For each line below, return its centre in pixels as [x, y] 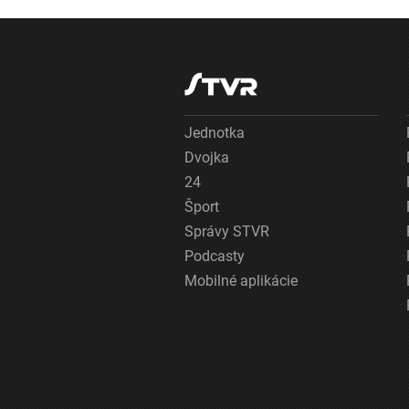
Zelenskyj [322, 14]
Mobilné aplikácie [241, 280]
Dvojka [207, 157]
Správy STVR [227, 231]
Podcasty [215, 256]
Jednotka [215, 132]
